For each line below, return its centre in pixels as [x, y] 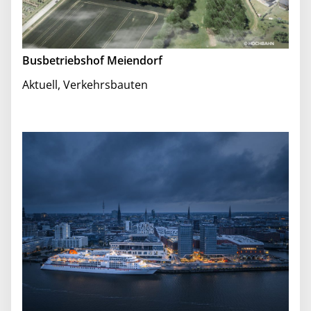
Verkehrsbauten [106, 84]
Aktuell [40, 84]
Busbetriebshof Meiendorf [92, 60]
